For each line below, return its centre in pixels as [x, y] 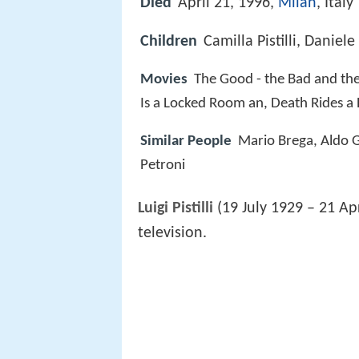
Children [169, 42]
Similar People [186, 141]
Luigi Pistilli [175, 209]
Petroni [163, 165]
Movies [164, 80]
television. [172, 234]
